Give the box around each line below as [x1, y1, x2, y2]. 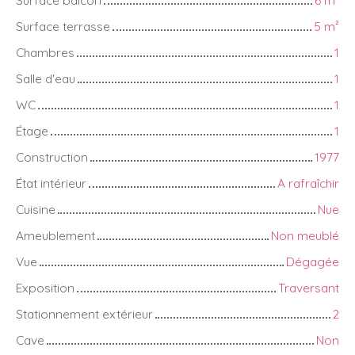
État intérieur [16, 174, 86, 191]
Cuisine [16, 200, 55, 217]
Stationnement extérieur [16, 305, 153, 322]
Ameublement [16, 227, 95, 243]
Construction [16, 148, 88, 165]
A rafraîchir [277, 174, 339, 191]
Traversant [278, 279, 339, 296]
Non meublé [271, 227, 339, 243]
